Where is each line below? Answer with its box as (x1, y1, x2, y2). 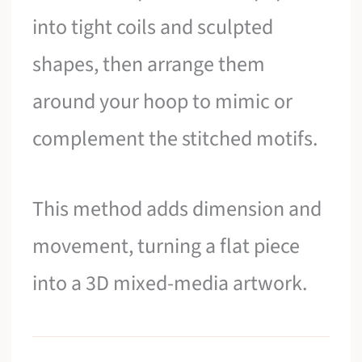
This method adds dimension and (32, 194, 322, 225)
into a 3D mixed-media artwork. (32, 268, 308, 299)
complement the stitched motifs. (32, 123, 318, 154)
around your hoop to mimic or (32, 86, 293, 116)
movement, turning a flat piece (32, 231, 301, 262)
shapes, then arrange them (32, 48, 266, 79)
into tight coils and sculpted (32, 11, 274, 42)
